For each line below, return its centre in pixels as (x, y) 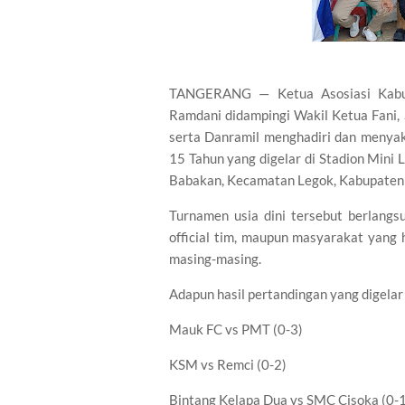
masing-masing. (215, 259)
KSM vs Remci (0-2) (228, 364)
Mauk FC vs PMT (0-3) (236, 329)
